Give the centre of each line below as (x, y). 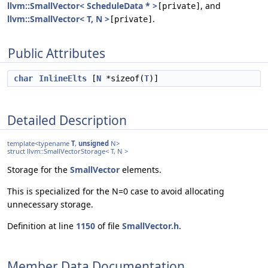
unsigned (94, 144)
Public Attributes (57, 53)
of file (109, 226)
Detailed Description (67, 120)
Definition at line (42, 226)
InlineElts (63, 78)
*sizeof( (123, 78)
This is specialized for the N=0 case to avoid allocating (116, 191)
